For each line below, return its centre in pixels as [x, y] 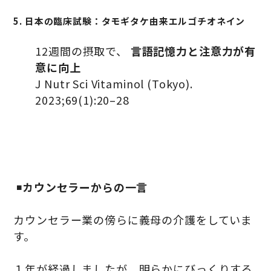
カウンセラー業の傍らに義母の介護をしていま [133, 220]
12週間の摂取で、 [83, 51]
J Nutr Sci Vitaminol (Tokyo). [114, 84]
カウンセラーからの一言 [85, 187]
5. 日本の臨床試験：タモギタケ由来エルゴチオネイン [129, 21]
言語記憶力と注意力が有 [193, 51]
